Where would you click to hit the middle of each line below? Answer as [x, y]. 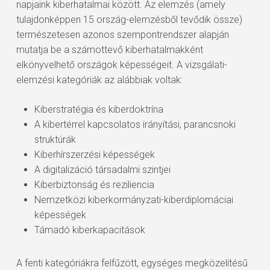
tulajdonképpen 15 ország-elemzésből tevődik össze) [129, 20]
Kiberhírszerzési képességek [94, 155]
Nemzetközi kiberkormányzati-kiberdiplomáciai [133, 200]
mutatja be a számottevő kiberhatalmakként [109, 50]
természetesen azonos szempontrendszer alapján [122, 35]
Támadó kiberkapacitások [89, 230]
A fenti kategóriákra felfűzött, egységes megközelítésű [132, 263]
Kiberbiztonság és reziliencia [94, 185]
